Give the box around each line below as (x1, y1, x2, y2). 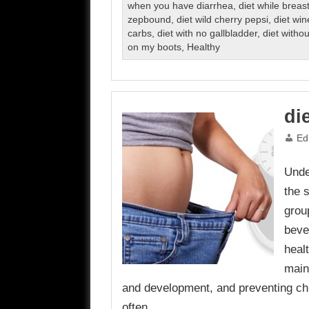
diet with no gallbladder (157, 28, 257, 39)
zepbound (127, 14, 171, 26)
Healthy (186, 42, 220, 53)
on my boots (127, 42, 181, 53)
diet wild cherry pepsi (176, 14, 268, 26)
